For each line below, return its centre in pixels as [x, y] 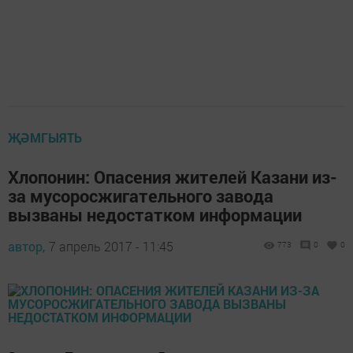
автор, [26, 247]
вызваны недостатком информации [155, 215]
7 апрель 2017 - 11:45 [111, 247]
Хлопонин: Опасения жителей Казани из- [173, 177]
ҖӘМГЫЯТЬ [45, 138]
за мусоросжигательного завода [141, 196]
